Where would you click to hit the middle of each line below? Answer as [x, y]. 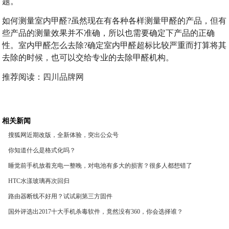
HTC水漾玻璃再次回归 [39, 181]
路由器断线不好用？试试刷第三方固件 [61, 196]
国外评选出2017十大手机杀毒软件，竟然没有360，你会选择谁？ [96, 212]
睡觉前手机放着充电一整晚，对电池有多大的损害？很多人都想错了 [100, 166]
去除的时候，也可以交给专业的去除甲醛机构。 [88, 58]
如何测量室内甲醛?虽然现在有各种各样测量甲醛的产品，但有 [114, 21]
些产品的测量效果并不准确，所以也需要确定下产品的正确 [109, 33]
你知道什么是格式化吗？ [42, 150]
